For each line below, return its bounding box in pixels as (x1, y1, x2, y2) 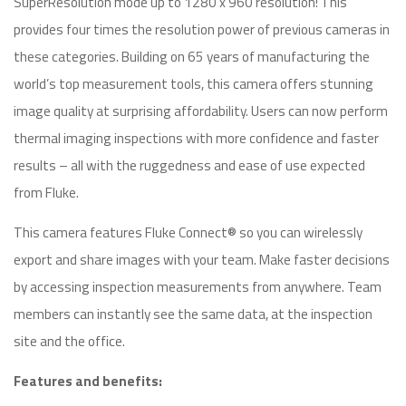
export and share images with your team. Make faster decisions (14, 249, 390, 270)
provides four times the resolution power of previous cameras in (14, 19, 390, 40)
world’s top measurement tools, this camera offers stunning (14, 73, 373, 94)
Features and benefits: (14, 371, 162, 391)
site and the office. (14, 331, 125, 352)
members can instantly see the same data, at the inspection (14, 304, 372, 324)
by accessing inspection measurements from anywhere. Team (14, 276, 382, 297)
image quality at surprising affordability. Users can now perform (14, 101, 388, 121)
